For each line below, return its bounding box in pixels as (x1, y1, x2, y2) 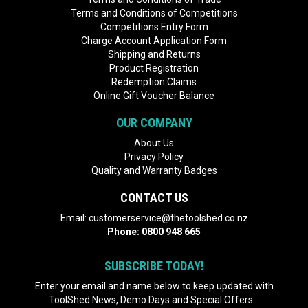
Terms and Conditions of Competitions (70, 7, 238, 19)
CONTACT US (120, 190, 188, 205)
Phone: (107, 225, 142, 237)
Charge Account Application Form (81, 34, 227, 46)
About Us (134, 137, 174, 148)
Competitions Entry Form (100, 21, 208, 32)
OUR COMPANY (115, 115, 192, 130)
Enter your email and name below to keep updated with (34, 280, 274, 292)
